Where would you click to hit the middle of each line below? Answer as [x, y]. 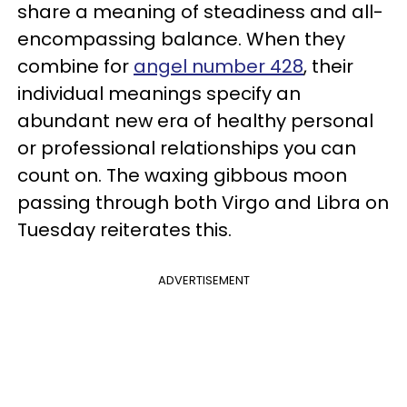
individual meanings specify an [159, 94]
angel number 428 [218, 66]
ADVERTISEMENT [203, 280]
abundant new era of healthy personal [195, 121]
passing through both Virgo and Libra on [203, 203]
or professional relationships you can [187, 148]
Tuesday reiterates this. [127, 230]
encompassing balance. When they [181, 39]
